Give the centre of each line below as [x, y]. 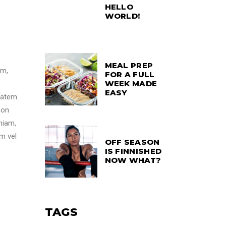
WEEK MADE [131, 83]
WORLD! [122, 16]
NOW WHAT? [133, 160]
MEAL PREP [129, 65]
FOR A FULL [130, 74]
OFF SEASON [132, 142]
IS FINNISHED [133, 151]
